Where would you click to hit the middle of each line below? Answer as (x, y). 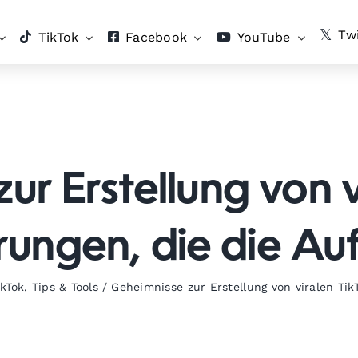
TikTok (58, 37)
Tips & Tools (65, 287)
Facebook (157, 37)
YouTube (264, 37)
